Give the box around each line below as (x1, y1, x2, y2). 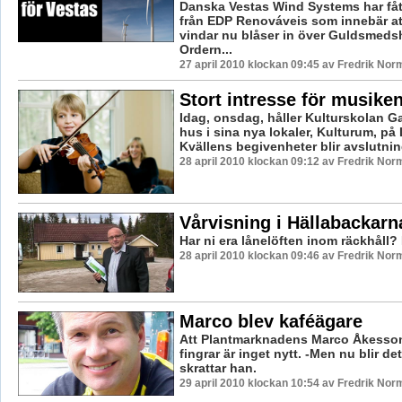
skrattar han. (179, 361, 257, 376)
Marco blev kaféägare (179, 311, 363, 332)
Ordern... (179, 42, 232, 57)
